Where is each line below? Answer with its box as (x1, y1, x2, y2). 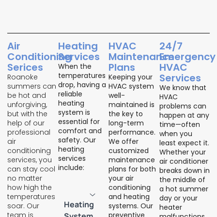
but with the (7, 109, 47, 119)
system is (58, 108, 90, 118)
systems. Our (108, 201, 153, 211)
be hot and (7, 91, 46, 101)
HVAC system (108, 81, 154, 92)
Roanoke (7, 72, 38, 82)
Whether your (159, 147, 206, 157)
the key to (108, 109, 143, 119)
